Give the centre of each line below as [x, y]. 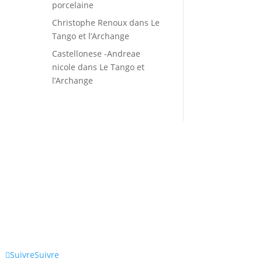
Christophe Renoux [90, 22]
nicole [64, 67]
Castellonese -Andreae [96, 53]
